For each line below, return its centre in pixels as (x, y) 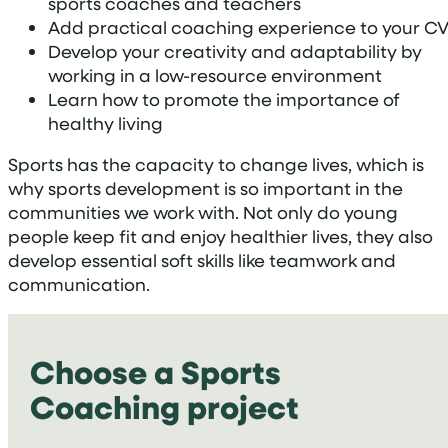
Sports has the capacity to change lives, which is (216, 164)
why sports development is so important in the (205, 188)
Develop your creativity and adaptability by (235, 50)
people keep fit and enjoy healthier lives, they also (220, 236)
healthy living (105, 122)
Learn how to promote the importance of (224, 98)
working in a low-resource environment (215, 74)
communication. (79, 284)
